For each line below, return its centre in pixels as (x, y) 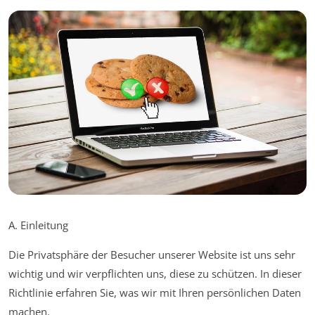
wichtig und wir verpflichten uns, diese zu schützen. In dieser (155, 274)
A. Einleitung (38, 225)
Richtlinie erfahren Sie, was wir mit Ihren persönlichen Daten (155, 293)
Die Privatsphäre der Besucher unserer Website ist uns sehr (152, 255)
